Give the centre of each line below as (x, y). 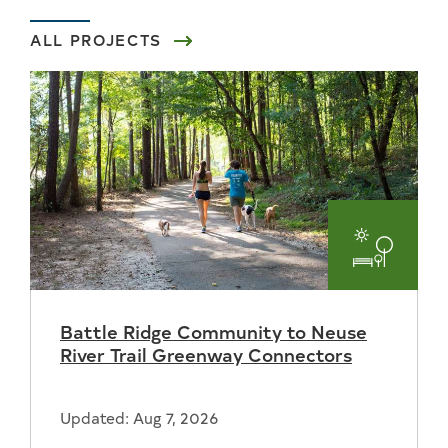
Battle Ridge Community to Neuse (213, 330)
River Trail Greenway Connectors (206, 353)
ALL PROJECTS (96, 40)
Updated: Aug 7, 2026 (139, 417)
